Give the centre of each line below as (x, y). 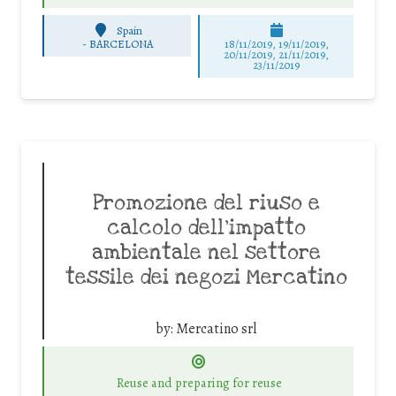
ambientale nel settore (206, 253)
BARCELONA (121, 44)
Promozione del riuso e (206, 204)
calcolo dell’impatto (206, 228)
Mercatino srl (216, 329)
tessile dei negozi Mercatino (206, 278)
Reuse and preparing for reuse (199, 383)
